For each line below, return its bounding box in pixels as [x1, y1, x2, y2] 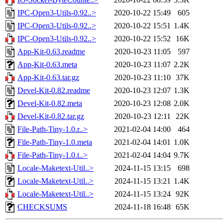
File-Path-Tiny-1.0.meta [17, 138, 92, 147]
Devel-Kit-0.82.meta [17, 99, 82, 108]
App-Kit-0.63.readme [17, 47, 85, 56]
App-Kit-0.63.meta [17, 60, 77, 69]
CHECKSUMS [17, 203, 67, 212]
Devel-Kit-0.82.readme [17, 86, 90, 95]
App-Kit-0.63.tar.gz [17, 73, 79, 82]
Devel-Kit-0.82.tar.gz [17, 112, 84, 121]
